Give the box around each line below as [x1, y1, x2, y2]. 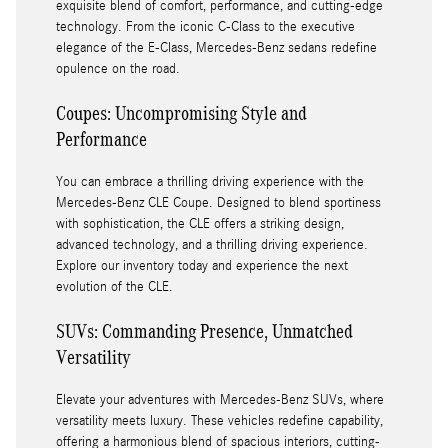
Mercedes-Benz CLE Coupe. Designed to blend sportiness [56, 195, 381, 212]
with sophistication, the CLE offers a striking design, [56, 216, 344, 233]
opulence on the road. [56, 61, 180, 78]
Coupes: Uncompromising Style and [56, 102, 307, 125]
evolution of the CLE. [56, 279, 173, 296]
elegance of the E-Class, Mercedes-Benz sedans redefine [56, 40, 377, 57]
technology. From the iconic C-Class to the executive [56, 19, 355, 36]
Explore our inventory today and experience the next [56, 258, 348, 275]
